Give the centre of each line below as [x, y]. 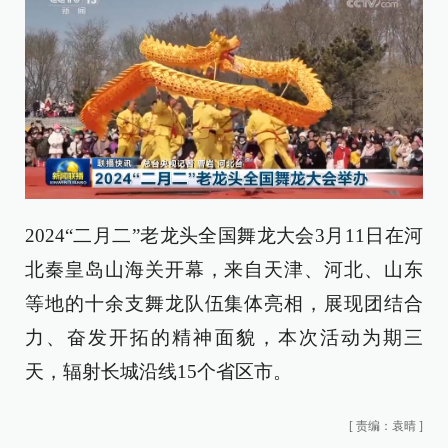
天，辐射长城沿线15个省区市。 [158, 372]
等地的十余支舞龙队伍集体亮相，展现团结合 [224, 304]
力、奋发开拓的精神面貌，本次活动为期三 [224, 338]
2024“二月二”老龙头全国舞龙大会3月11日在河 [224, 236]
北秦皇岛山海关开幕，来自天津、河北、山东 [224, 270]
